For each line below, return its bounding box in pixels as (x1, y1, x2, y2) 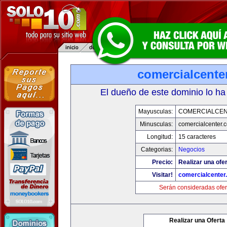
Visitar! (152, 171, 173, 178)
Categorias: (141, 146, 173, 153)
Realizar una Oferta (169, 217, 225, 224)
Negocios (178, 146, 205, 153)
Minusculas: (140, 121, 173, 128)
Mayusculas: (138, 108, 173, 115)
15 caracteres (178, 133, 216, 140)
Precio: (152, 159, 173, 166)
